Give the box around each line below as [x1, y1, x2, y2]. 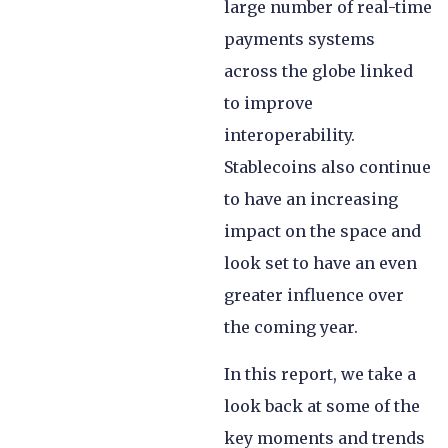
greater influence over [224, 285, 404, 306]
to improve [224, 93, 313, 114]
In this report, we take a [224, 363, 416, 384]
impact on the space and [224, 221, 421, 242]
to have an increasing [224, 189, 398, 210]
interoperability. [224, 125, 355, 146]
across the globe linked [224, 61, 413, 82]
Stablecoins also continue [224, 157, 431, 178]
